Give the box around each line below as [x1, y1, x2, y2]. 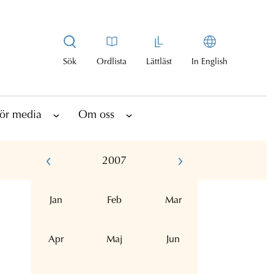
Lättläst [146, 57, 172, 67]
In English [191, 57, 228, 67]
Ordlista [97, 57, 127, 67]
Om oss [78, 109, 114, 121]
